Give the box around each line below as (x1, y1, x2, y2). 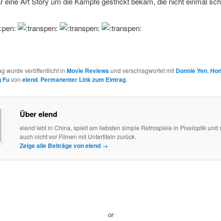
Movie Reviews (66, 66, 109, 75)
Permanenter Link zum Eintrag (40, 74, 126, 84)
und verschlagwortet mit (109, 66, 176, 74)
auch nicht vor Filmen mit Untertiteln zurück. (19, 132, 136, 141)
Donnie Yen (175, 66, 207, 75)
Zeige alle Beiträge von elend (19, 141, 102, 150)
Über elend (19, 109, 57, 120)
